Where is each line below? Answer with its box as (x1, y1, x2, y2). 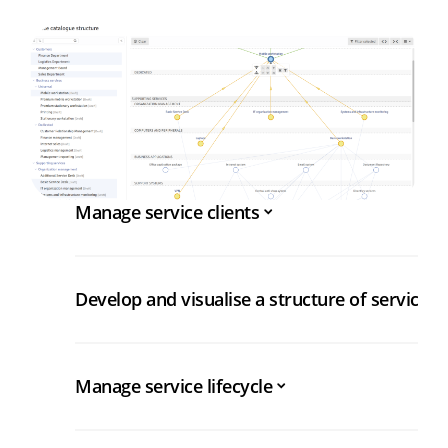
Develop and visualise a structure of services (75, 287, 437, 312)
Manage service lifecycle (75, 374, 272, 399)
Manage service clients (75, 200, 259, 225)
